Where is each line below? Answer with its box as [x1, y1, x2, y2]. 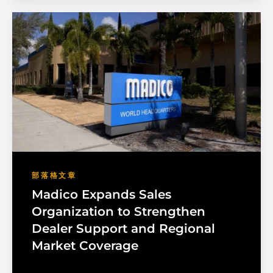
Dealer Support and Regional [32, 221, 215, 236]
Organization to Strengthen [32, 204, 205, 219]
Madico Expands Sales [32, 187, 171, 202]
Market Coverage [32, 238, 138, 253]
